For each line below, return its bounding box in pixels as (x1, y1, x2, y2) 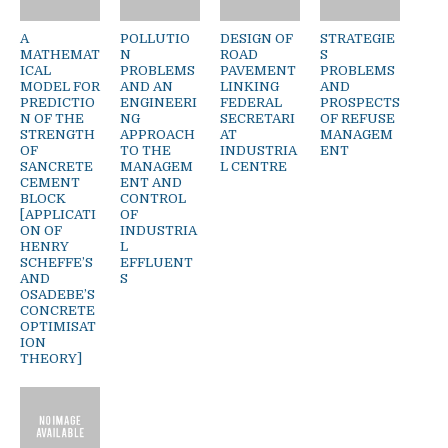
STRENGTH (20, 126, 95, 142)
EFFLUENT (120, 254, 193, 270)
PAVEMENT (220, 62, 296, 78)
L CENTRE (220, 158, 287, 174)
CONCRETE (20, 302, 95, 318)
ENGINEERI (120, 94, 197, 110)
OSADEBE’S (20, 286, 95, 302)
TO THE (120, 142, 171, 158)
